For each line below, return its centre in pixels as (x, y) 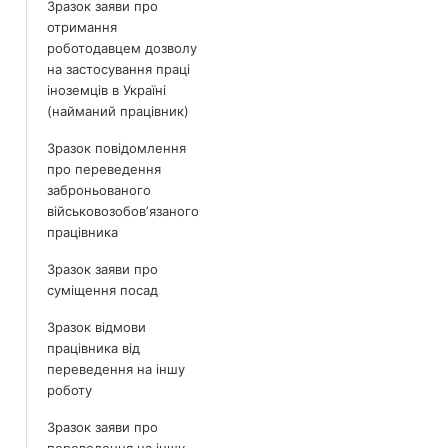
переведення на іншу (116, 369)
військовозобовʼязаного (123, 211)
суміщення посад (102, 290)
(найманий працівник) (118, 111)
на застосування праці (118, 69)
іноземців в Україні (106, 90)
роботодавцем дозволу (122, 48)
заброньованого (99, 190)
